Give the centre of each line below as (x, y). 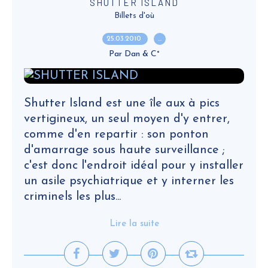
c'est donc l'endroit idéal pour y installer (134, 166)
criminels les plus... (72, 197)
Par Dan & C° (134, 54)
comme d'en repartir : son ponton (116, 135)
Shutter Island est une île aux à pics (122, 103)
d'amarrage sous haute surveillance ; (124, 150)
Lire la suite (134, 224)
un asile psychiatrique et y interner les (129, 181)
